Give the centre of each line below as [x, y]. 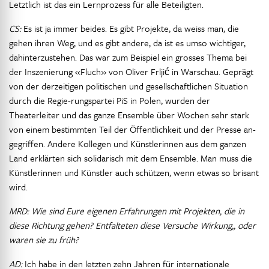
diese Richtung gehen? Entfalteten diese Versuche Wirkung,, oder [132, 225]
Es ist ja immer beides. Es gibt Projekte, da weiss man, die [130, 28]
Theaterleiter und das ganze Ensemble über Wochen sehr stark [129, 115]
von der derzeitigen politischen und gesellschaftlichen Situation [128, 86]
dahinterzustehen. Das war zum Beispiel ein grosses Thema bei [128, 57]
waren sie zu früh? [44, 240]
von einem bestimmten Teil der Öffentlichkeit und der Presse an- [132, 129]
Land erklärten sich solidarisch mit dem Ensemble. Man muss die [131, 158]
